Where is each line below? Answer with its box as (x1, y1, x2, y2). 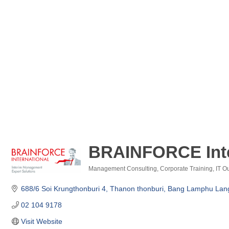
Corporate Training (160, 165, 213, 172)
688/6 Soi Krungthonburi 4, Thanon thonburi (20, 184, 164, 193)
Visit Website (20, 217, 62, 225)
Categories (88, 172, 145, 185)
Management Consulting (88, 165, 157, 172)
